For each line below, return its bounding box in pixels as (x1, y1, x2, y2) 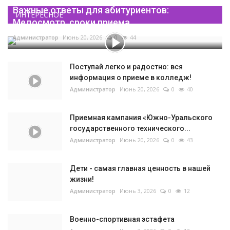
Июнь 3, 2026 (120, 187, 156, 195)
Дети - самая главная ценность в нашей (70, 164, 210, 173)
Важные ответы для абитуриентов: (13, 5, 169, 16)
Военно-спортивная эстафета (70, 215, 175, 224)
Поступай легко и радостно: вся (70, 63, 183, 71)
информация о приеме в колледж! (70, 73, 191, 82)
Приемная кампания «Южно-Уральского (70, 113, 213, 122)
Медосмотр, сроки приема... (13, 17, 136, 28)
